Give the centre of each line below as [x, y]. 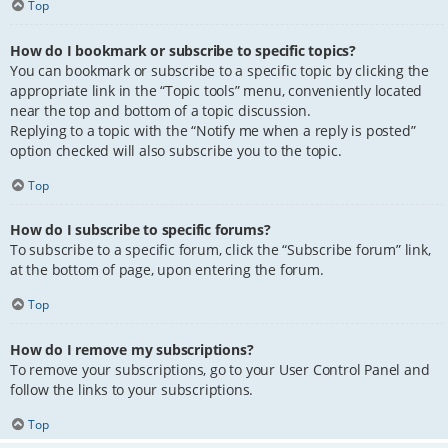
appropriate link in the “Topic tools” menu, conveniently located [216, 90]
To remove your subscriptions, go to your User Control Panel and [220, 369]
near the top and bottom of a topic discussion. [160, 110]
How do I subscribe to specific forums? [140, 230]
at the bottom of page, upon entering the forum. [167, 270]
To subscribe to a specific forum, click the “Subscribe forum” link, [220, 250]
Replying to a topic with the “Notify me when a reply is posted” [213, 130]
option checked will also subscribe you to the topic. [176, 150]
